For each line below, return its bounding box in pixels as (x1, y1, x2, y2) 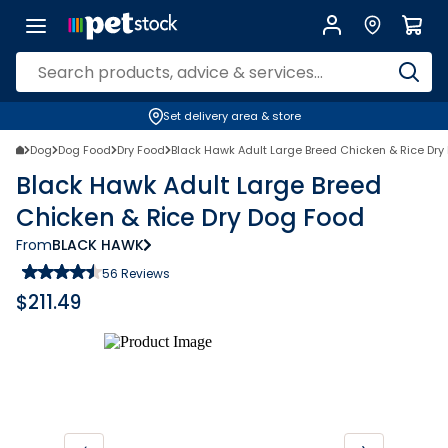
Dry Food (117, 142, 165, 158)
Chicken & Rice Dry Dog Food (16, 201, 365, 234)
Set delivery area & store (162, 108, 301, 124)
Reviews (118, 265, 170, 282)
